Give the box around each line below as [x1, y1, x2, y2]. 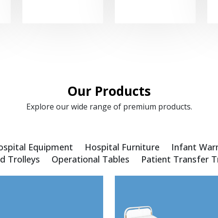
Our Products [67, 82, 151, 100]
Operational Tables [51, 153, 129, 165]
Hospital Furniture [84, 141, 160, 153]
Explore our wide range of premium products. [26, 101, 192, 112]
